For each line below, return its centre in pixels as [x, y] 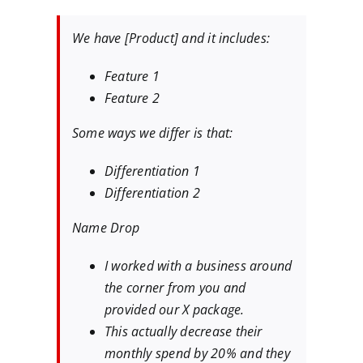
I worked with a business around [199, 266]
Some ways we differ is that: [153, 133]
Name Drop [106, 228]
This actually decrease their [184, 332]
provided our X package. [175, 310]
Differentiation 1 [153, 171]
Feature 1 [132, 77]
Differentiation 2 [153, 193]
